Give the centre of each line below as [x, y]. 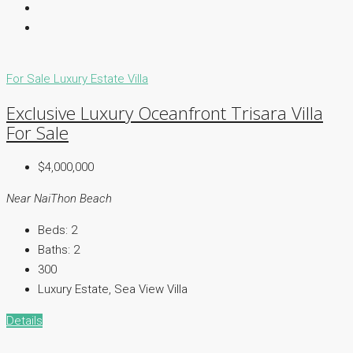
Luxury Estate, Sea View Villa [113, 290]
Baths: [54, 250]
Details [24, 321]
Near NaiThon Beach [59, 199]
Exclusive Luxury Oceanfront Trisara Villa [165, 113]
